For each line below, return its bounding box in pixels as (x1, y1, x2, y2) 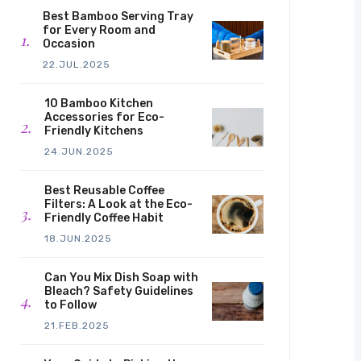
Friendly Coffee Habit (44, 211, 164, 226)
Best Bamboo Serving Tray (43, 10, 193, 24)
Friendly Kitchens (44, 124, 143, 139)
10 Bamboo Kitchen (44, 97, 153, 111)
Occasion (43, 37, 95, 52)
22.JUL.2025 (43, 59, 110, 71)
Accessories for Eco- (44, 110, 164, 125)
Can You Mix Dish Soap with (44, 271, 198, 285)
